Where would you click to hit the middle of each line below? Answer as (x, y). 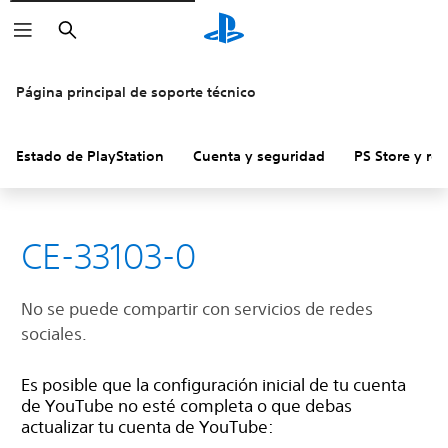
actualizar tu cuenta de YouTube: (147, 426)
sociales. (54, 333)
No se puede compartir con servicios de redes (197, 308)
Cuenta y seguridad (259, 156)
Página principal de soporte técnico (136, 92)
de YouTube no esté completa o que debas (186, 405)
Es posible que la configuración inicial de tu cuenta (213, 384)
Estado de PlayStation (90, 156)
